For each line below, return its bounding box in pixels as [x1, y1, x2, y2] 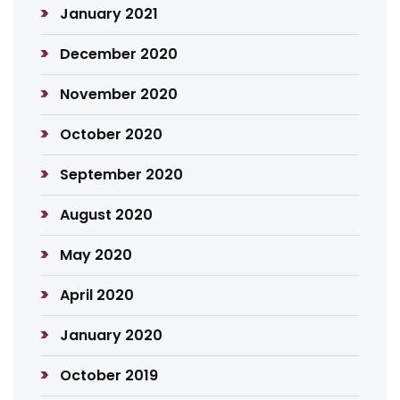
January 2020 [60, 325, 163, 346]
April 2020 [60, 285, 135, 305]
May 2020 [60, 245, 133, 265]
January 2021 [60, 4, 159, 24]
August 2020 [60, 204, 154, 225]
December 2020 [60, 44, 179, 64]
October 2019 [60, 365, 159, 386]
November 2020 [60, 84, 179, 104]
